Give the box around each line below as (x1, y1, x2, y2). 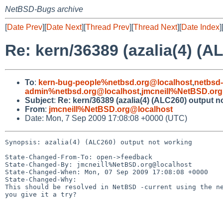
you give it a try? (5, 190, 77, 198)
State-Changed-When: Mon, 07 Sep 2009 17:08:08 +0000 (5, 168, 208, 176)
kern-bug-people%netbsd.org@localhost (38, 78, 192, 87)
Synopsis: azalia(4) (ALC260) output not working (5, 138, 192, 146)
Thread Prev (86, 23, 129, 31)
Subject (25, 96, 54, 105)
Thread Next (133, 23, 177, 31)
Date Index (181, 23, 220, 31)
